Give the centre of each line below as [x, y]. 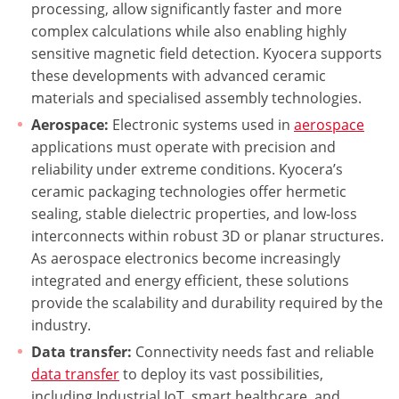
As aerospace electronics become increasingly [186, 258]
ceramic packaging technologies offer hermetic [189, 191]
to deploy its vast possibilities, [221, 374]
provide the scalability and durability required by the [207, 303]
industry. [61, 325]
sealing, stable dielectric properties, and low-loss [194, 214]
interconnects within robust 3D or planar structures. [208, 236]
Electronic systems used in [203, 125]
